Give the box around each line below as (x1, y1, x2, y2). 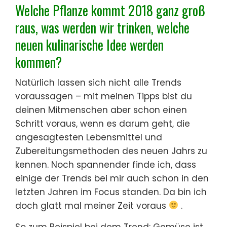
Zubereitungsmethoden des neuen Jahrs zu (15, 144, 207, 157)
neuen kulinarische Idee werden (15, 34, 164, 55)
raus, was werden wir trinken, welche (15, 17, 190, 37)
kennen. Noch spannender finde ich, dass (15, 158, 196, 171)
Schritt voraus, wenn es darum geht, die (15, 117, 190, 130)
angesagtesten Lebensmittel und (15, 131, 162, 143)
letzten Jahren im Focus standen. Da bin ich (15, 185, 207, 198)
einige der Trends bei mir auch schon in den (15, 172, 209, 184)
